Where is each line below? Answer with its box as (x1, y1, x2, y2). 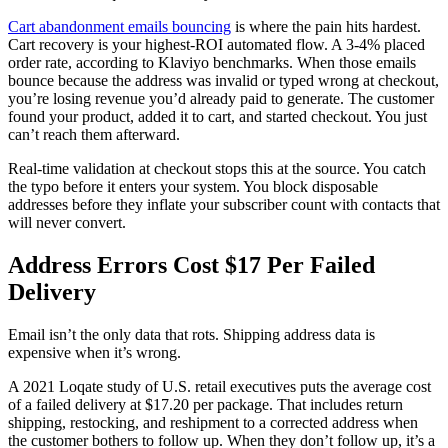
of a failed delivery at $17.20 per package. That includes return (8, 396, 403, 414)
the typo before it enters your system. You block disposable (8, 178, 378, 196)
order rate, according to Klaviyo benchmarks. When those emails (8, 54, 416, 72)
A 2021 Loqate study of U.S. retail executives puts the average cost (8, 378, 431, 396)
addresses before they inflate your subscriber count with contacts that (8, 196, 440, 214)
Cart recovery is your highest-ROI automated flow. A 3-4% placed (8, 36, 425, 54)
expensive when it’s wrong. (8, 344, 181, 362)
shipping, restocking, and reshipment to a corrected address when (8, 414, 418, 432)
